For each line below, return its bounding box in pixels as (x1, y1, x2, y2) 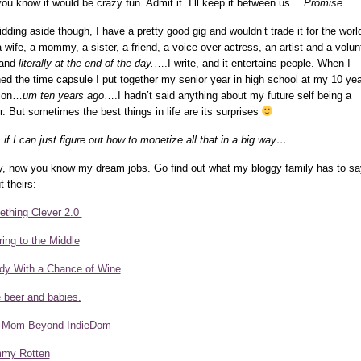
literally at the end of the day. (18, 56, 154, 69)
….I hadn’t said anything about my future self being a (103, 89, 351, 102)
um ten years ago (22, 89, 104, 102)
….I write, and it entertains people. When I (153, 56, 351, 69)
